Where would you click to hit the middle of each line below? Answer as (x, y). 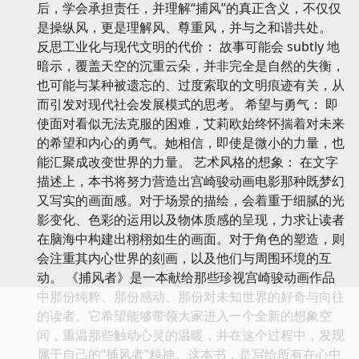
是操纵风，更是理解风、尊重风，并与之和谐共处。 (184, 27)
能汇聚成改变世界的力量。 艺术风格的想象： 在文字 (188, 161)
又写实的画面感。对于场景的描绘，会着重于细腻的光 (191, 200)
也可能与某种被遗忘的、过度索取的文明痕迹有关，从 (191, 85)
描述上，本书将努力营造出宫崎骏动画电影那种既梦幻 (191, 181)
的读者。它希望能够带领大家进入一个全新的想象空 (184, 315)
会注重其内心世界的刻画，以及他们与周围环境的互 (184, 258)
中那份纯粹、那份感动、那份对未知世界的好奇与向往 (191, 296)
